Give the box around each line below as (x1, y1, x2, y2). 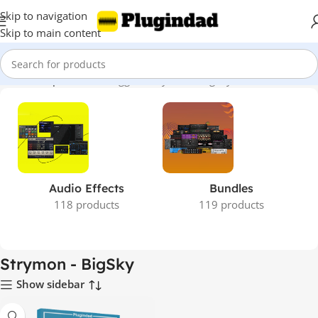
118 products (54, 197, 119, 212)
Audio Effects (49, 181, 124, 195)
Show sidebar (16, 277, 85, 292)
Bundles (209, 181, 253, 195)
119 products (199, 197, 264, 212)
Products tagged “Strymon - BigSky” (63, 72, 236, 87)
